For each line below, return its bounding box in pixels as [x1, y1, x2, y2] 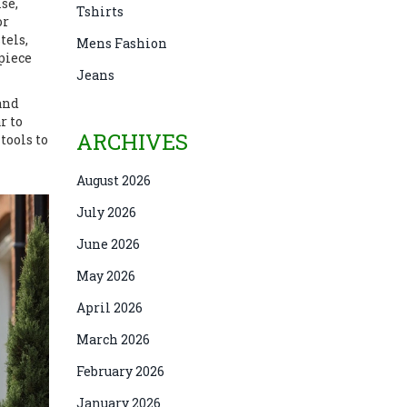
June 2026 [75, 235, 140, 253]
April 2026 [75, 299, 143, 316]
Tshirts [75, 3, 124, 20]
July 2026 [75, 203, 136, 221]
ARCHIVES [75, 127, 188, 156]
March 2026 [75, 331, 150, 348]
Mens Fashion [75, 35, 167, 52]
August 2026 [75, 172, 151, 189]
